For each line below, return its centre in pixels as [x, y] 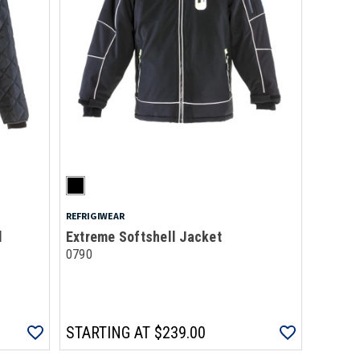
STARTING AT [108, 333]
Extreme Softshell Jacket [143, 237]
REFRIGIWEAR [95, 216]
